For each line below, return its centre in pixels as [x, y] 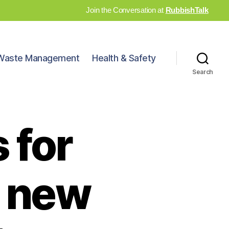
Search [203, 72]
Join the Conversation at [126, 10]
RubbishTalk [187, 10]
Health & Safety [124, 58]
